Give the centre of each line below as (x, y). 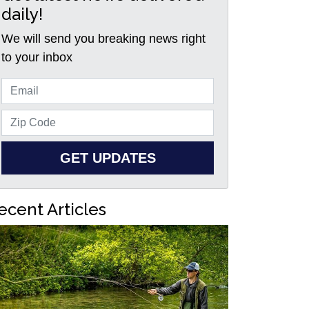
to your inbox (37, 57)
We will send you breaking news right (103, 39)
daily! (22, 14)
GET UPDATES (108, 158)
